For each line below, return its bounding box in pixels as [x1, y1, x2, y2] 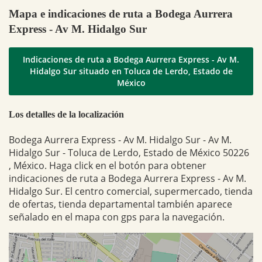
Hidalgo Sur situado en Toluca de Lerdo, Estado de [29, 65, 233, 77]
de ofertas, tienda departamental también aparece [9, 197, 232, 211]
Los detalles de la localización [9, 109, 124, 119]
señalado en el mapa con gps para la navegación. [9, 210, 225, 223]
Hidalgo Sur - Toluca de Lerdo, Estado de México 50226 [9, 146, 249, 159]
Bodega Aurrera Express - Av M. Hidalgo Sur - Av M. [9, 133, 232, 146]
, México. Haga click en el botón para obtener [9, 158, 206, 172]
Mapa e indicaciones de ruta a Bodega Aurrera [9, 7, 233, 20]
